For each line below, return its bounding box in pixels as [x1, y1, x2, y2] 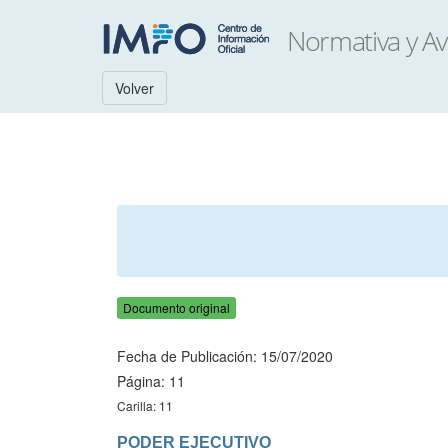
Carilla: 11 [117, 397, 173, 414]
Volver [115, 78, 154, 98]
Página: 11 [117, 371, 185, 391]
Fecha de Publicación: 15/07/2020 [117, 346, 333, 366]
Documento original [123, 299, 230, 316]
